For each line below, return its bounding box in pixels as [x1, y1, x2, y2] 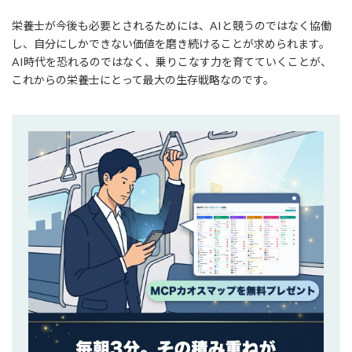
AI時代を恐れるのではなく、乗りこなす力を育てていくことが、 [12, 54, 332, 68]
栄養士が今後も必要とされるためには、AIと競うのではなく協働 [12, 18, 332, 32]
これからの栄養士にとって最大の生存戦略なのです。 [12, 72, 274, 86]
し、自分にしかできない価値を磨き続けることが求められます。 [12, 36, 330, 50]
